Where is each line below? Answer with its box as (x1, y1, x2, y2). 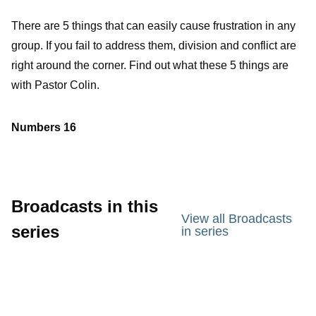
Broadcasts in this (11, 197, 158, 217)
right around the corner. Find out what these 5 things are (11, 59, 288, 72)
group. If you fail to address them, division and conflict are (11, 39, 296, 52)
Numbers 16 (11, 121, 76, 134)
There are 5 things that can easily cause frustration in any (11, 20, 296, 32)
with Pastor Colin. (11, 79, 99, 92)
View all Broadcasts (181, 212, 292, 226)
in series (181, 224, 229, 239)
